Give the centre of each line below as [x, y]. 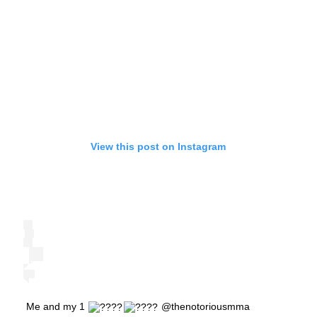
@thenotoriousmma [204, 306]
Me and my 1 [57, 306]
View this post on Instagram [158, 146]
